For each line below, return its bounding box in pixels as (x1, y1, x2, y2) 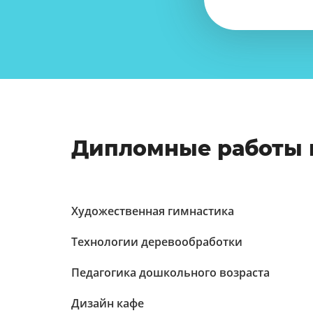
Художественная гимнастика (71, 203, 234, 219)
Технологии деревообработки (71, 234, 242, 249)
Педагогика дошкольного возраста (71, 265, 270, 280)
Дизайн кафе (71, 296, 144, 311)
